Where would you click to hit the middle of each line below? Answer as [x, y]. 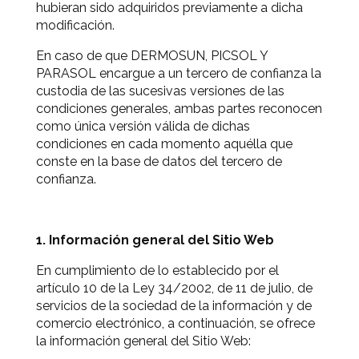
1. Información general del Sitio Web [155, 240]
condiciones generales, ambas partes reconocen [179, 109]
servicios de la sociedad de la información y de [174, 306]
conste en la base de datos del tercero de [159, 161]
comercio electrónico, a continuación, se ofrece [175, 323]
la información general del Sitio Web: [143, 341]
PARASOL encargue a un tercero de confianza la [179, 73]
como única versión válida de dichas [143, 126]
